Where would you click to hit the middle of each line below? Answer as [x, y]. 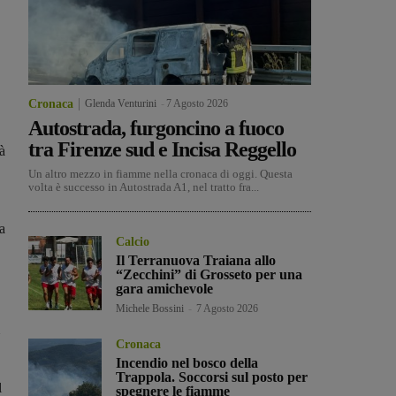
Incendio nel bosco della [187, 363]
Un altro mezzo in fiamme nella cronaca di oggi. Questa [160, 174]
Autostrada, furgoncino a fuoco [156, 129]
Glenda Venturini [121, 104]
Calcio [133, 242]
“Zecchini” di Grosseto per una [209, 275]
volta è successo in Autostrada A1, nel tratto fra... [144, 187]
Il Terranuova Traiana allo [196, 261]
